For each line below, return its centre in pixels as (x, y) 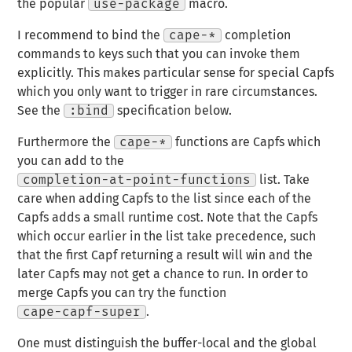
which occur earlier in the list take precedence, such (167, 236)
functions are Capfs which (247, 142)
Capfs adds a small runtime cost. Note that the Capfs (168, 217)
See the (41, 110)
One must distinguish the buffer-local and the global (167, 343)
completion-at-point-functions (137, 180)
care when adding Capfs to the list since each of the (165, 198)
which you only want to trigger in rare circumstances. (168, 92)
